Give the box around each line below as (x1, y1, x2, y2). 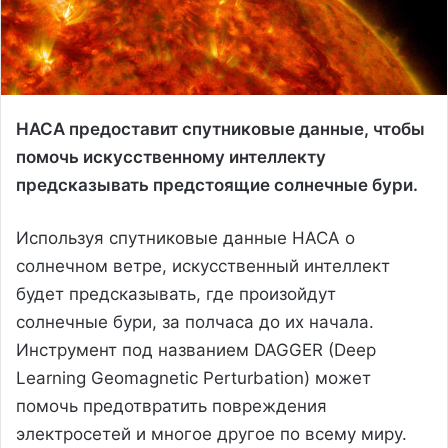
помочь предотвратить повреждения (16, 395, 327, 416)
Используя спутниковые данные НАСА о (16, 227, 355, 248)
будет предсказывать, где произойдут (16, 283, 336, 304)
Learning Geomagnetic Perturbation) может (16, 367, 371, 388)
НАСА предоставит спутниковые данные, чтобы (16, 118, 425, 139)
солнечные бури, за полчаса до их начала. (16, 311, 374, 332)
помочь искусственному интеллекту (16, 146, 326, 167)
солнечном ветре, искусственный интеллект (16, 255, 390, 276)
